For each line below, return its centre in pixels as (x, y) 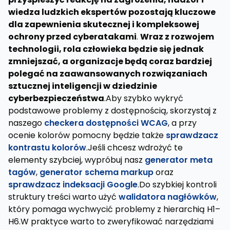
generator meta (179, 160)
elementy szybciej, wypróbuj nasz (76, 160)
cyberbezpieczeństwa (56, 98)
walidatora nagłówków (168, 197)
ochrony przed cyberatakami (72, 37)
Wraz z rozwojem (177, 37)
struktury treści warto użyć (63, 197)
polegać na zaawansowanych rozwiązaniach (108, 74)
